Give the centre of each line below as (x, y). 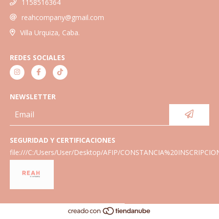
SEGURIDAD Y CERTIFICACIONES (63, 140)
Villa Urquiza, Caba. (50, 32)
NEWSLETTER (33, 96)
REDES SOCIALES (37, 57)
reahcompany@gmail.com (63, 18)
